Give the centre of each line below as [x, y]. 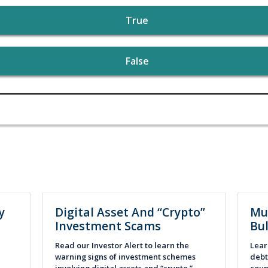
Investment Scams [108, 226]
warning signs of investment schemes [125, 257]
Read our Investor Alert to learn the [122, 246]
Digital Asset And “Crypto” [130, 212]
